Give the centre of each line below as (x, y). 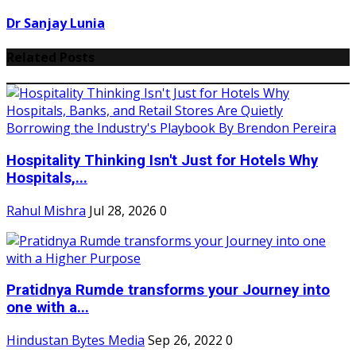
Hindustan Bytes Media (75, 340)
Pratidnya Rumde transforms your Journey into (168, 290)
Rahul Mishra (46, 210)
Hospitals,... (47, 178)
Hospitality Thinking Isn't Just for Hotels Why (162, 160)
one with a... (48, 308)
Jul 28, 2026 (123, 210)
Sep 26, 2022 (185, 340)
